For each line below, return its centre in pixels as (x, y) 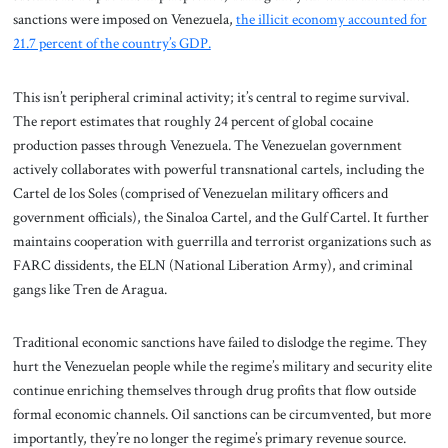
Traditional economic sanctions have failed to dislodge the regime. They (219, 342)
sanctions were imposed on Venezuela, (124, 18)
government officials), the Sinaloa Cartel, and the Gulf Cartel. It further (220, 216)
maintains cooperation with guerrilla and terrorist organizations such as (221, 240)
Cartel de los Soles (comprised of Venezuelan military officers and (200, 192)
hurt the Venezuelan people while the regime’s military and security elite (222, 366)
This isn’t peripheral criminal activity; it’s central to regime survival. (210, 96)
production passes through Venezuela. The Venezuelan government (207, 144)
